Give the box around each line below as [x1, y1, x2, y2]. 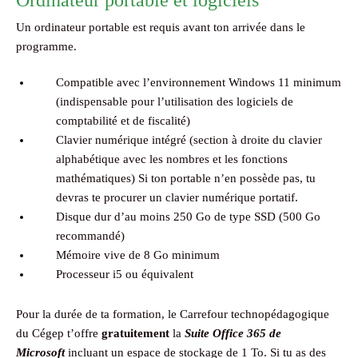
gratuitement [101, 327, 173, 340]
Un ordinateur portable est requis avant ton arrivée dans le [16, 21, 305, 34]
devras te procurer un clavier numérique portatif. [56, 191, 298, 205]
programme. [16, 40, 77, 54]
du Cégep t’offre [16, 327, 101, 340]
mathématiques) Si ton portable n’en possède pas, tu [56, 172, 316, 185]
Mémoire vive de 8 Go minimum [56, 249, 220, 262]
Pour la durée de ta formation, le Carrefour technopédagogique [16, 308, 329, 321]
